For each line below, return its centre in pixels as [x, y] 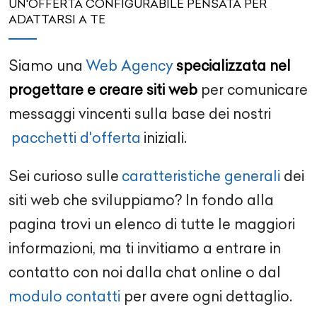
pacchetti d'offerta [76, 137]
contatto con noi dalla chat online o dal [145, 272]
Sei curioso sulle [64, 175]
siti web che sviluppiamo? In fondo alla [141, 200]
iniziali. [165, 137]
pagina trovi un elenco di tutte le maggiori [152, 224]
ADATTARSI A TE [57, 19]
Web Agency [129, 65]
